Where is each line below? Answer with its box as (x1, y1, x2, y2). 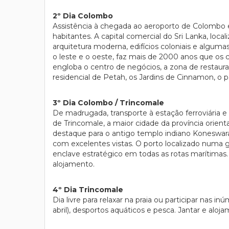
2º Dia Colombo (53, 11, 113, 20)
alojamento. (53, 159, 95, 169)
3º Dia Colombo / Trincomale (53, 98, 164, 107)
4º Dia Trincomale (53, 185, 123, 194)
